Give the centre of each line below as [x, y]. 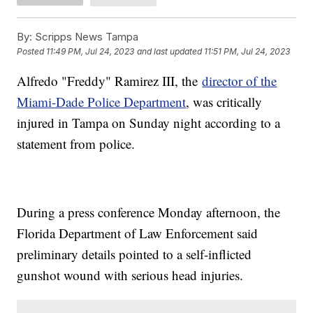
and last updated [170, 52]
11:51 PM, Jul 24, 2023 [247, 52]
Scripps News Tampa [86, 36]
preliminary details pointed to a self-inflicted [134, 254]
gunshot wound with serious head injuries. [130, 275]
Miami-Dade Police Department [102, 101]
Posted [32, 52]
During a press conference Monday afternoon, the [149, 212]
